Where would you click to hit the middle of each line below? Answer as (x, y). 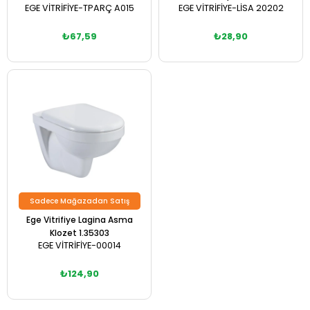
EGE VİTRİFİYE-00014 (79, 245)
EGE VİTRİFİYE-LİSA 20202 (231, 8)
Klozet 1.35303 (79, 233)
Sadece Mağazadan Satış (79, 201)
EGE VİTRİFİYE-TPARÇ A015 (79, 8)
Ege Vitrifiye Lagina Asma (79, 220)
